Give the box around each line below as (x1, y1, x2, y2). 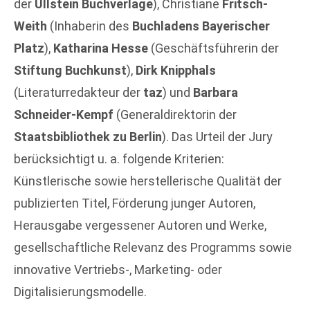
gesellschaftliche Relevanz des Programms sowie (14, 240, 292, 255)
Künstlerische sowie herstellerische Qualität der (14, 174, 282, 189)
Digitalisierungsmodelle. (14, 284, 147, 300)
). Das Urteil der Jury (162, 129, 273, 145)
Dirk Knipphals (136, 63, 216, 78)
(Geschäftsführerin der (148, 41, 279, 56)
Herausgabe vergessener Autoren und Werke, (14, 218, 266, 233)
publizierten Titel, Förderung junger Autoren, (14, 196, 255, 211)
